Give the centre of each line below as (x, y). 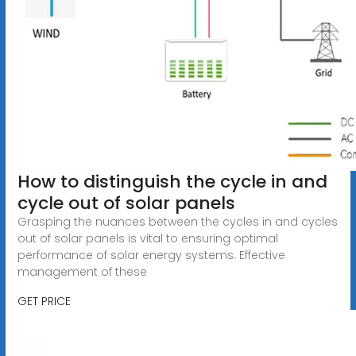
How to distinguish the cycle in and (172, 181)
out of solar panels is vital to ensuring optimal (147, 238)
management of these (82, 271)
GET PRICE (44, 301)
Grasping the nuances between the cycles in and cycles (177, 221)
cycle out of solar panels (126, 203)
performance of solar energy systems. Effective (151, 255)
